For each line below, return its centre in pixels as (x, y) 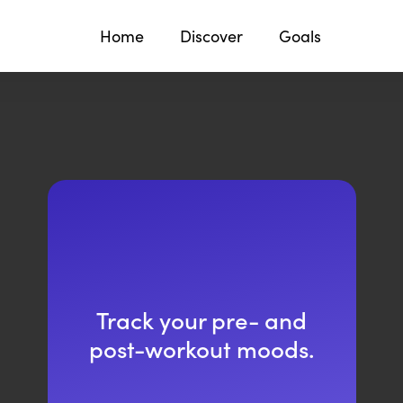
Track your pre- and (201, 319)
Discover (211, 36)
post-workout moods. (201, 348)
